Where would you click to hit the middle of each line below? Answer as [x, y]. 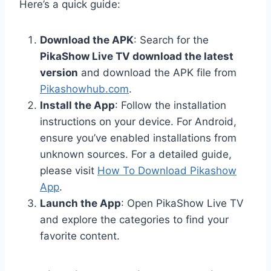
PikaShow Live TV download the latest [137, 57]
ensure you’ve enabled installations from [138, 138]
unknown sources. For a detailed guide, [136, 155]
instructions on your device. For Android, [138, 122]
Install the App [77, 106]
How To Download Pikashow [167, 171]
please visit [69, 171]
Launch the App [80, 204]
